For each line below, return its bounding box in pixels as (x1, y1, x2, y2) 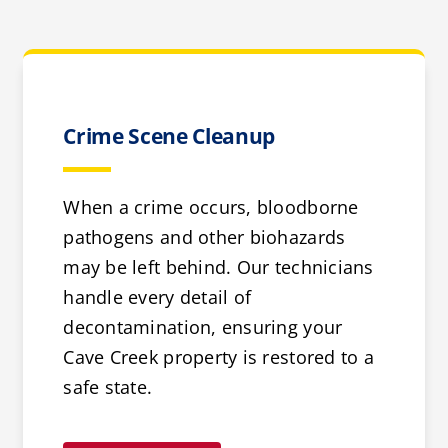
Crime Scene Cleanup (63, 121, 276, 151)
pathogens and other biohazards (63, 225, 346, 250)
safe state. (63, 375, 153, 400)
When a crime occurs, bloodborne (63, 195, 359, 220)
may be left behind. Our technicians (63, 255, 374, 280)
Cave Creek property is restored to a (63, 345, 374, 370)
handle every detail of (63, 285, 252, 310)
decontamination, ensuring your (63, 315, 343, 340)
